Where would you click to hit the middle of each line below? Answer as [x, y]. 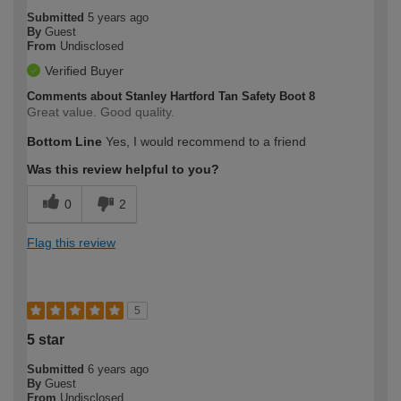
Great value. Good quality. [101, 111]
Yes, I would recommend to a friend [204, 141]
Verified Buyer [84, 70]
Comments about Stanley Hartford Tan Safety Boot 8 [171, 96]
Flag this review [71, 242]
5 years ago [118, 17]
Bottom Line [64, 141]
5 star [46, 339]
